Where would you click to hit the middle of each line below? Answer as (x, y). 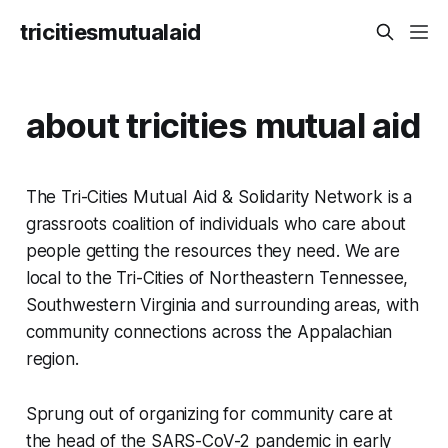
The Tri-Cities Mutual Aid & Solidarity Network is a (219, 196)
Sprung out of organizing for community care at (209, 413)
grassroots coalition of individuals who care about (216, 223)
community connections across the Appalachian (209, 331)
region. (52, 358)
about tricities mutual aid (223, 124)
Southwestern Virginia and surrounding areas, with (222, 304)
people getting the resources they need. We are (212, 250)
